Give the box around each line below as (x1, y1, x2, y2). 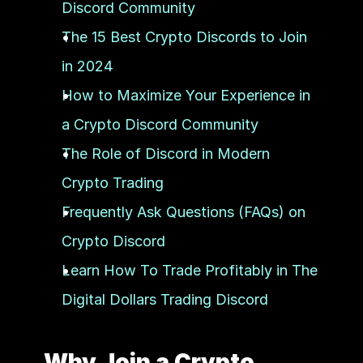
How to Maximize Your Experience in (61, 87, 310, 104)
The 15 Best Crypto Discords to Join (61, 28, 307, 45)
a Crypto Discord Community (61, 116, 258, 133)
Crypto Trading (61, 174, 164, 191)
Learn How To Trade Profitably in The (61, 262, 318, 279)
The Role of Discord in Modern (61, 145, 270, 162)
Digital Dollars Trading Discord (61, 291, 268, 308)
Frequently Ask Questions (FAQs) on (61, 203, 305, 220)
